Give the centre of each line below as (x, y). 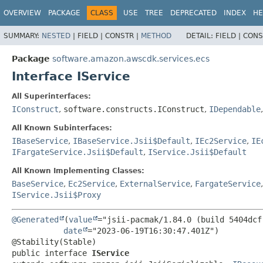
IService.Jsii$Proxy (56, 195)
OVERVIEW (22, 13)
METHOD (156, 36)
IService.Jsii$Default (197, 152)
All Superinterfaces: (51, 96)
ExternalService (155, 183)
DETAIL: (201, 36)
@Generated (35, 219)
